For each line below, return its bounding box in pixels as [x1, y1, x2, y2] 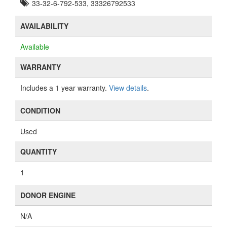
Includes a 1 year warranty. [20, 83, 109, 93]
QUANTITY [20, 146, 57, 157]
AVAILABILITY [20, 21, 68, 31]
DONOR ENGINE [20, 190, 75, 200]
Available [20, 42, 49, 52]
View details [109, 83, 147, 93]
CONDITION [20, 105, 60, 116]
